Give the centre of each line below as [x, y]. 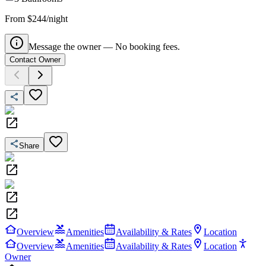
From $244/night [36, 18]
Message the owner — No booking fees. [104, 46]
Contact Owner [35, 59]
